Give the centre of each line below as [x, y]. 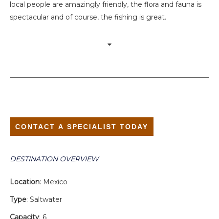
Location [25, 182]
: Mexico [54, 182]
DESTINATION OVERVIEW [54, 159]
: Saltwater [44, 200]
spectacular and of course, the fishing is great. [88, 17]
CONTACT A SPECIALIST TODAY [82, 127]
